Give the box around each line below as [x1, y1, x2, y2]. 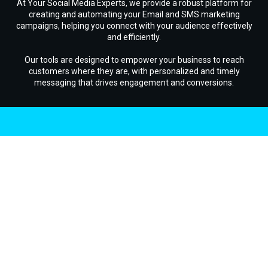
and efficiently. [107, 32, 161, 42]
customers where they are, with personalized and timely [28, 66, 240, 77]
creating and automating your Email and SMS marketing [28, 10, 240, 20]
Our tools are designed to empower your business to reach [24, 55, 244, 65]
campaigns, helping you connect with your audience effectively [16, 21, 252, 31]
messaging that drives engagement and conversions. [34, 78, 234, 88]
